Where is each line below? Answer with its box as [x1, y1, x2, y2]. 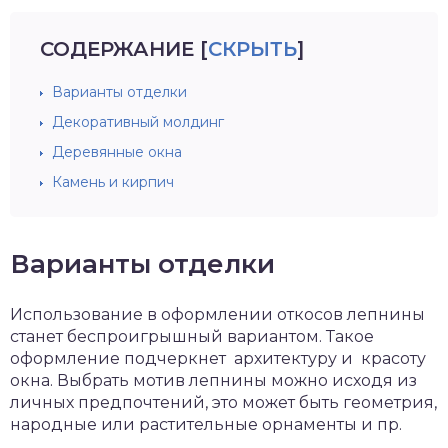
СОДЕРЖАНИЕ [40, 37, 194, 61]
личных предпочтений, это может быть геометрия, [10, 393, 437, 412]
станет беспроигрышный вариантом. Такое [10, 327, 374, 346]
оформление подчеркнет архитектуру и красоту [10, 349, 426, 368]
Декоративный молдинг [52, 113, 224, 131]
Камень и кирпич [52, 173, 174, 191]
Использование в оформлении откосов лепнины [10, 305, 425, 324]
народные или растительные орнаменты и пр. [10, 415, 402, 434]
